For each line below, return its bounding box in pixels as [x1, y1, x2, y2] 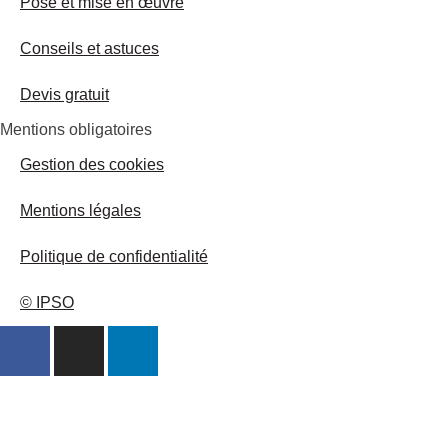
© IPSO [20, 294, 74, 312]
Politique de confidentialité [20, 248, 208, 266]
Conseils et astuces [20, 40, 159, 58]
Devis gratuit [20, 86, 109, 104]
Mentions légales [20, 202, 141, 220]
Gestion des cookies [20, 156, 164, 174]
